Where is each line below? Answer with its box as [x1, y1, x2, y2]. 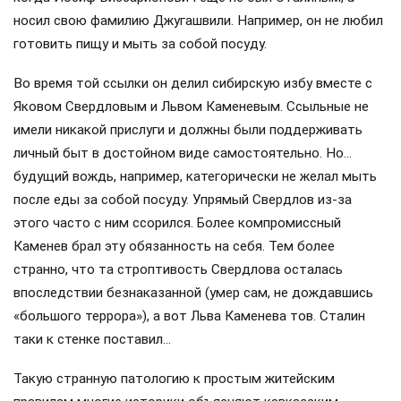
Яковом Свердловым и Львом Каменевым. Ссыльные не [13, 98, 369, 115]
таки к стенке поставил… [13, 331, 171, 348]
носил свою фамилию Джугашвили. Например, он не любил [13, 12, 383, 29]
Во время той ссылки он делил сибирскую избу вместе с [13, 75, 372, 92]
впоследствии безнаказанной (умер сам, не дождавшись [13, 285, 373, 302]
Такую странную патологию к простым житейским [13, 371, 335, 388]
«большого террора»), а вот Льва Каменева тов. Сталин [13, 308, 365, 325]
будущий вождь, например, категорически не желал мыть [13, 168, 377, 185]
